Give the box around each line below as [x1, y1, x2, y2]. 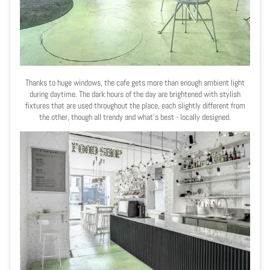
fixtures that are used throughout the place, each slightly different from [25, 99, 245, 111]
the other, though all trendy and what [39, 111, 153, 122]
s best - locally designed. [155, 111, 231, 122]
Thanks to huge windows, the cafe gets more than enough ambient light [25, 77, 245, 88]
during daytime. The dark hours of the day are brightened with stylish [30, 88, 240, 99]
